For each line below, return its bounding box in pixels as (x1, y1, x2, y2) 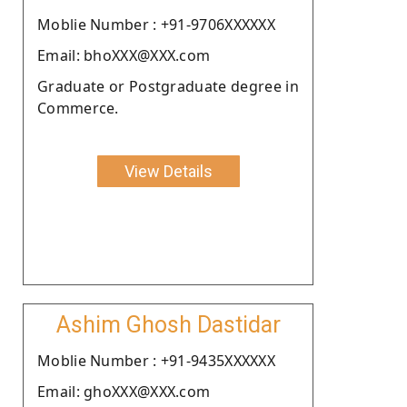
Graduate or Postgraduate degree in (37, 75, 299, 96)
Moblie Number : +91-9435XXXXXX (37, 350, 275, 371)
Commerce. (37, 97, 119, 118)
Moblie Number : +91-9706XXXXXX (37, 14, 275, 35)
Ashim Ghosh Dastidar (55, 311, 281, 338)
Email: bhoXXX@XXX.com (37, 45, 211, 65)
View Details (124, 161, 213, 181)
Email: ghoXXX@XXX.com (37, 381, 211, 402)
